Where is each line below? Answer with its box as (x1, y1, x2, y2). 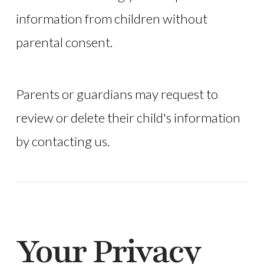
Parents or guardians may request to (15, 86, 218, 103)
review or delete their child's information (15, 110, 240, 126)
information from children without (15, 11, 207, 27)
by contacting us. (15, 133, 110, 150)
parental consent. (15, 34, 113, 51)
